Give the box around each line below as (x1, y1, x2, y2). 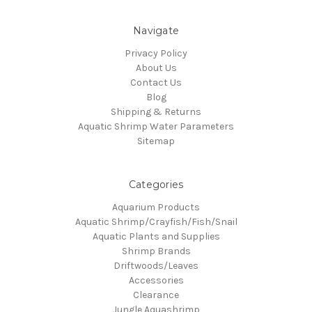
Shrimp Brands (121, 245, 191, 258)
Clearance (133, 289, 179, 302)
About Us (135, 62, 177, 75)
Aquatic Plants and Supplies (92, 231, 220, 243)
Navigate (133, 24, 179, 38)
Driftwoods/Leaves (114, 260, 198, 272)
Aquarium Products (112, 201, 200, 214)
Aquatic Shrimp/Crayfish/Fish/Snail (75, 216, 237, 228)
